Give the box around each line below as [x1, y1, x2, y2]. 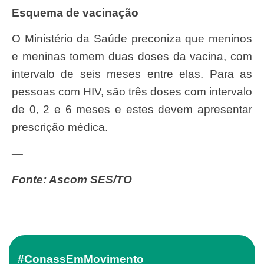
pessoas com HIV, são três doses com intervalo [12, 85, 252, 98]
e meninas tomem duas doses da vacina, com [12, 50, 252, 63]
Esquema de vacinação [19, 6, 138, 19]
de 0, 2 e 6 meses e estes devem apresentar [12, 103, 252, 116]
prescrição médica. [12, 121, 108, 134]
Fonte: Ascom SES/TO [19, 173, 132, 186]
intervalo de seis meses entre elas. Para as [12, 68, 252, 81]
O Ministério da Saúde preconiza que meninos [12, 32, 21, 45]
